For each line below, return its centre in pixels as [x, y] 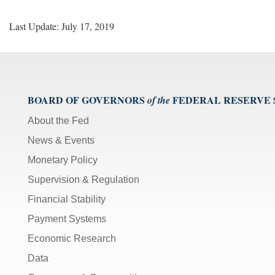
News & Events [61, 140]
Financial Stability [67, 199]
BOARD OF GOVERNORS [86, 99]
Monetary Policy [63, 160]
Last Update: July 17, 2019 [62, 26]
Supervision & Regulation [83, 179]
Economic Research [72, 238]
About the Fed [58, 120]
